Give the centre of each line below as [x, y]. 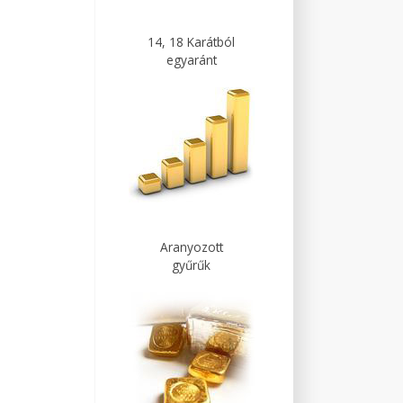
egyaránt [191, 60]
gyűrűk [191, 265]
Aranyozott [191, 247]
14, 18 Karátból [191, 42]
